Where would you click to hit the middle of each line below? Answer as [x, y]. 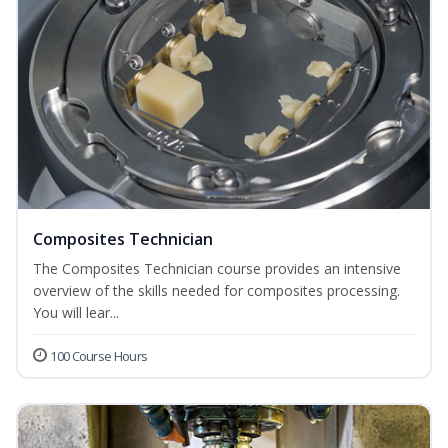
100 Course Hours [99, 356]
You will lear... [76, 313]
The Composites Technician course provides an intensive [217, 269]
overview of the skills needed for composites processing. [216, 291]
